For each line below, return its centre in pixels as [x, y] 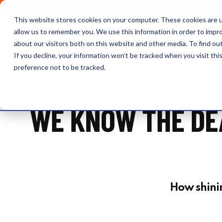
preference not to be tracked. [60, 67]
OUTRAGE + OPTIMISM [77, 9]
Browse [52, 32]
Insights [118, 32]
